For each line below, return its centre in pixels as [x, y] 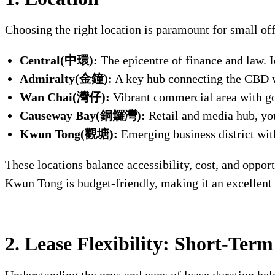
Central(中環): [59, 60]
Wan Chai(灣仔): [65, 97]
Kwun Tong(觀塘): [69, 134]
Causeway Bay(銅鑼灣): [83, 116]
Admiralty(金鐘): [66, 79]
